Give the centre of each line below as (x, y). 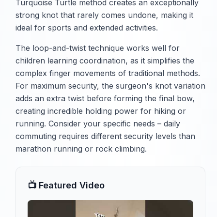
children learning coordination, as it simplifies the (105, 60)
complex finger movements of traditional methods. (108, 73)
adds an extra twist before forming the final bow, (105, 98)
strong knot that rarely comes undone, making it (104, 15)
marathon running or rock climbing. (81, 148)
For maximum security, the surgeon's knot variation (110, 85)
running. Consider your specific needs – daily (98, 123)
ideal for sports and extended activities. (87, 27)
